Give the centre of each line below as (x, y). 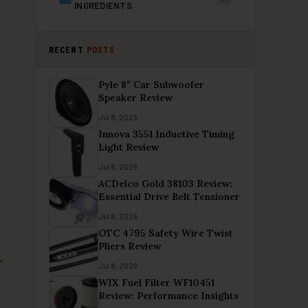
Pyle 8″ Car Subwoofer (151, 85)
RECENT (68, 49)
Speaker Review (135, 98)
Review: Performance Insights (168, 296)
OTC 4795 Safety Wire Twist (166, 233)
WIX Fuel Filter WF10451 (156, 283)
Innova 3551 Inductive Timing (166, 134)
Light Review (129, 147)
